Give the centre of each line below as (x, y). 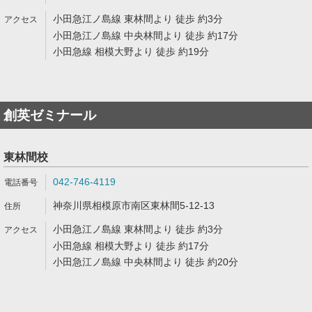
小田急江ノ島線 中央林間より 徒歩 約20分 (146, 262)
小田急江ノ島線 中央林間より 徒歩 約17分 (146, 36)
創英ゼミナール (50, 115)
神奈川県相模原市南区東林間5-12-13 (134, 205)
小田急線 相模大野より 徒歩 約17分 (131, 246)
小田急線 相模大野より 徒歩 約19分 (131, 52)
